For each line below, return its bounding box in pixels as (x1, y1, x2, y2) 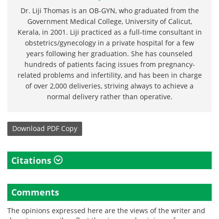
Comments (11, 186, 59, 198)
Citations (11, 154, 54, 166)
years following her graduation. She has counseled (26, 48, 193, 58)
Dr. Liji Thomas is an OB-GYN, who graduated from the (20, 5, 199, 15)
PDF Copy (47, 124, 77, 133)
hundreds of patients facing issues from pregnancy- (24, 59, 195, 69)
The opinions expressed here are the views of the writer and (7, 205, 205, 215)
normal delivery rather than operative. (46, 91, 173, 101)
